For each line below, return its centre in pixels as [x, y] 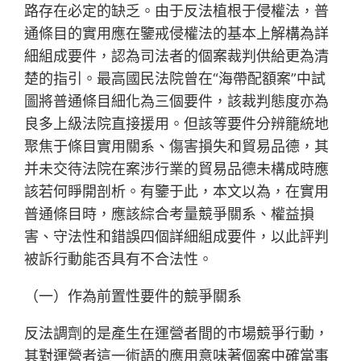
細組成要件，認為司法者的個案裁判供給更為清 [177, 56]
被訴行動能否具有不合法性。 [119, 259]
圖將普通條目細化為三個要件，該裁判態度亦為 [177, 102]
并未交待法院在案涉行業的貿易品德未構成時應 [177, 169]
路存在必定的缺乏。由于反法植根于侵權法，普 [177, 11]
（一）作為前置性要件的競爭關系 [133, 297]
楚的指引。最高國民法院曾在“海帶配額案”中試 [175, 79]
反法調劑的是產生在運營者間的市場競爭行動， [177, 334]
